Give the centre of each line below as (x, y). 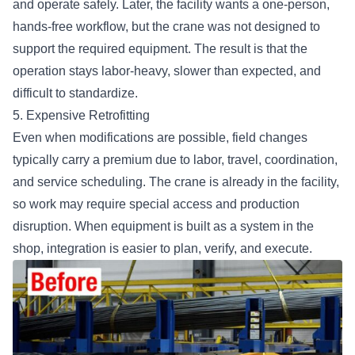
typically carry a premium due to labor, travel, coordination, (175, 159)
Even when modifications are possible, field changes (160, 137)
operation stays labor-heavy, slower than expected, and (167, 71)
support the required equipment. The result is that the (160, 48)
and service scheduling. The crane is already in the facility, (176, 181)
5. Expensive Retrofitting (84, 115)
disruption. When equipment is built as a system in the (163, 226)
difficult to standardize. (77, 93)
